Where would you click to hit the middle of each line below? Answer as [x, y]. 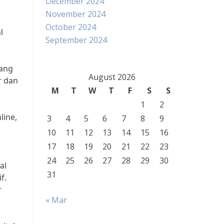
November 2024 [75, 14]
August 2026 [112, 77]
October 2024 [71, 27]
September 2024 [76, 40]
